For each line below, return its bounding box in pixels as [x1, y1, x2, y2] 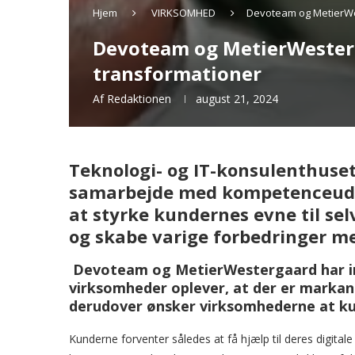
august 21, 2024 [196, 91, 278, 106]
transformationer [93, 60, 261, 86]
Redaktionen [107, 91, 171, 106]
